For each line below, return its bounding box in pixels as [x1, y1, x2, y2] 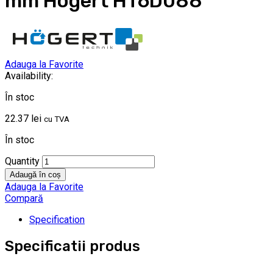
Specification [29, 214, 85, 226]
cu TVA [44, 115, 69, 124]
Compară [5, 193, 43, 205]
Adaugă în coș [10, 170, 61, 180]
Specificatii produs [5, 238, 140, 255]
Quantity [5, 155, 40, 168]
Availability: [5, 70, 53, 82]
